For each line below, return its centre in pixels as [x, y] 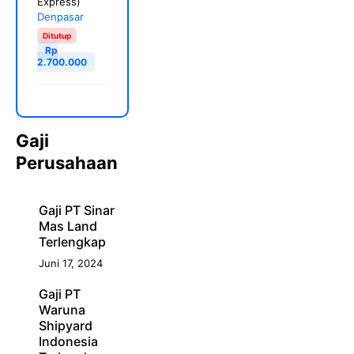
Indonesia [68, 341]
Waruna [62, 309]
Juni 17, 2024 [70, 263]
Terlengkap [72, 241]
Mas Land [68, 226]
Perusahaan [67, 162]
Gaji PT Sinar [76, 210]
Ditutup [57, 35]
